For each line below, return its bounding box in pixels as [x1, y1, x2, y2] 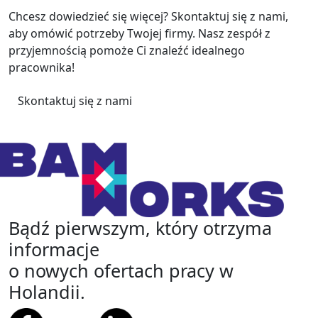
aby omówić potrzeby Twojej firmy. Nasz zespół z [9, 25, 270, 41]
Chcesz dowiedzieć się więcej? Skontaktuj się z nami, [9, 8, 288, 24]
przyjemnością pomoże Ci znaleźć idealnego [9, 42, 245, 58]
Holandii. [9, 279, 85, 304]
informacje [9, 236, 99, 261]
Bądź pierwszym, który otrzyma [9, 215, 272, 240]
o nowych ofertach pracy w [9, 258, 234, 283]
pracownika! [9, 59, 75, 75]
